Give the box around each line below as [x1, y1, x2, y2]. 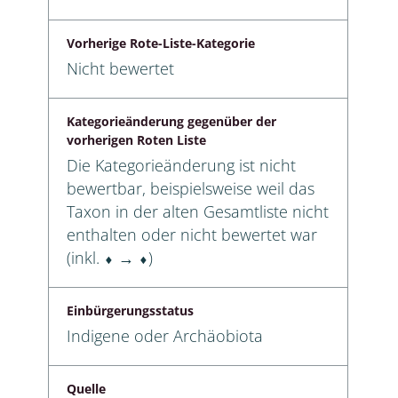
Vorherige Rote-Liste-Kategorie [67, 34, 255, 52]
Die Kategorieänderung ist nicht [67, 154, 296, 176]
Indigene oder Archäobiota [67, 324, 263, 346]
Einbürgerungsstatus [67, 301, 194, 319]
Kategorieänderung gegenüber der [67, 112, 276, 130]
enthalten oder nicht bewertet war [67, 223, 317, 245]
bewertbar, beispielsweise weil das [67, 177, 314, 199]
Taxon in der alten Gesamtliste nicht [67, 200, 329, 222]
